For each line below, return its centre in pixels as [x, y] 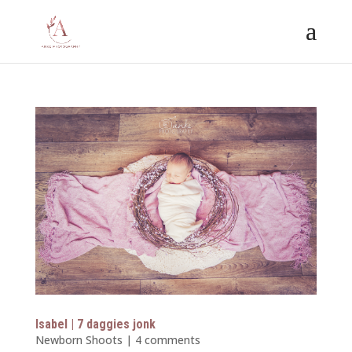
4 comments [167, 339]
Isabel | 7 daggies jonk [95, 324]
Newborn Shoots [79, 339]
